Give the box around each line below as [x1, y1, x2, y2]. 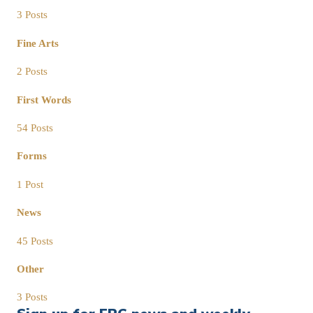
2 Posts [17, 66, 48, 78]
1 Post [17, 178, 43, 190]
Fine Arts [17, 37, 59, 49]
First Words [17, 94, 71, 105]
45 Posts [17, 235, 53, 247]
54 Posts [17, 122, 53, 133]
